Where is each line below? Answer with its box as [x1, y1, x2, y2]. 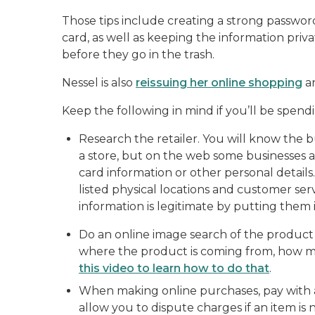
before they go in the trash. [62, 48, 214, 61]
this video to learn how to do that [79, 262, 269, 275]
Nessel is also [62, 76, 136, 89]
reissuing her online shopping [136, 76, 302, 89]
